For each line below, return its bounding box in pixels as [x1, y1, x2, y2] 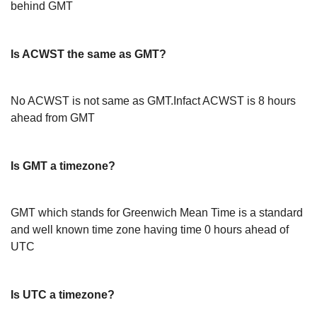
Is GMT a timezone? [11, 160, 115, 172]
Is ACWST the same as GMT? [11, 48, 166, 60]
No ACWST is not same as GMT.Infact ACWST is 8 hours [11, 95, 296, 107]
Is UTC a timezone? [11, 289, 115, 301]
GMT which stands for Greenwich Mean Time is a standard [11, 207, 303, 219]
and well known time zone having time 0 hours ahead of [11, 224, 289, 236]
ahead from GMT [11, 112, 95, 124]
